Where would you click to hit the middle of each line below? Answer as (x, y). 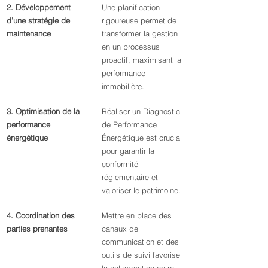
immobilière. (123, 86)
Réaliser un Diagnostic (142, 111)
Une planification (132, 7)
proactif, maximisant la (143, 60)
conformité (121, 164)
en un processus (132, 47)
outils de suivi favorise (142, 255)
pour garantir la (129, 151)
